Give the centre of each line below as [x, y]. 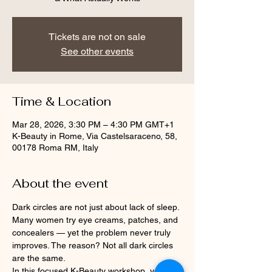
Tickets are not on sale [97, 36]
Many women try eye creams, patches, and [96, 219]
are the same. [39, 258]
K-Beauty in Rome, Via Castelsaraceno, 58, [95, 136]
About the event [60, 183]
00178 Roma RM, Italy [55, 147]
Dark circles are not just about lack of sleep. [96, 207]
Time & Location [62, 101]
